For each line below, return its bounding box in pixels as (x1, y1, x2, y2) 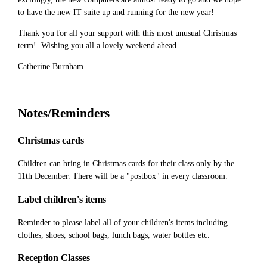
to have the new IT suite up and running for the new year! (18, 7, 214, 17)
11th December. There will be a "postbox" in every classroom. (18, 172, 230, 181)
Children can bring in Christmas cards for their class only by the (18, 159, 234, 169)
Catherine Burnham (18, 61, 83, 71)
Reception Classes (18, 252, 90, 264)
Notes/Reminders (18, 106, 110, 121)
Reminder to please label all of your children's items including (18, 218, 228, 227)
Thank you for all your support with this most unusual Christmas (18, 28, 237, 38)
